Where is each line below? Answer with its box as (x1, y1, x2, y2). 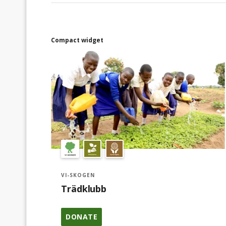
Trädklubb (61, 183, 107, 195)
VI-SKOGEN (61, 172, 95, 179)
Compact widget (51, 36, 103, 45)
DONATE (66, 212, 97, 222)
